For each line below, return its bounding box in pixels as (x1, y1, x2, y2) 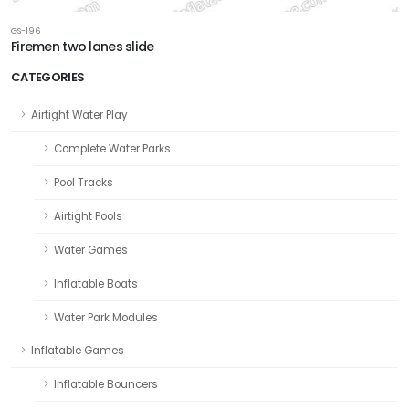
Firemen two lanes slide (11, 37, 154, 56)
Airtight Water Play (31, 107, 128, 122)
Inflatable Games (31, 342, 124, 358)
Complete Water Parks (54, 141, 171, 156)
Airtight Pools (54, 208, 122, 224)
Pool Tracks (54, 174, 113, 190)
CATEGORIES (11, 68, 85, 86)
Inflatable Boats (54, 276, 138, 291)
